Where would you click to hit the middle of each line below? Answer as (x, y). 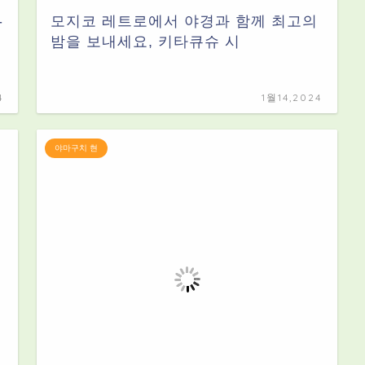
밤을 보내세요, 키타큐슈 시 (146, 41)
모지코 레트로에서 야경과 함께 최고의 (185, 21)
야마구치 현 (77, 147)
